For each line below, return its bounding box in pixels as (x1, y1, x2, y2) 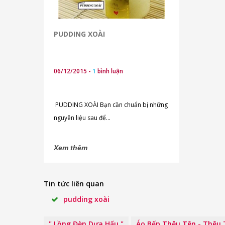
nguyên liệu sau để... (54, 114, 110, 122)
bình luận (96, 67, 123, 75)
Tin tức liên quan (44, 179, 104, 188)
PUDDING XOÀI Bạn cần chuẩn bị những (54, 100, 100, 109)
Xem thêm (54, 144, 87, 152)
